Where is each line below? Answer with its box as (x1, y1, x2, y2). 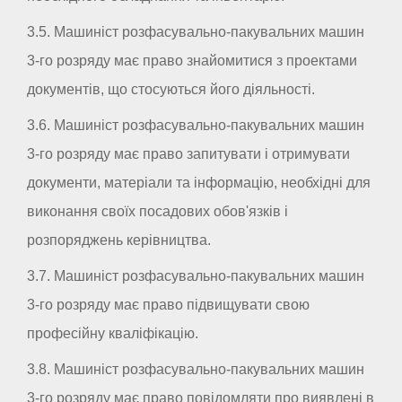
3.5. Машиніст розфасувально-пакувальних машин (27, 24, 364, 40)
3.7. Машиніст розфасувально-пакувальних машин (27, 268, 364, 284)
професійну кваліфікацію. (27, 326, 198, 342)
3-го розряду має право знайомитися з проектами (27, 53, 357, 69)
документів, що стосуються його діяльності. (27, 82, 315, 98)
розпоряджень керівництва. (27, 232, 211, 249)
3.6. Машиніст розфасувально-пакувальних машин (27, 118, 364, 134)
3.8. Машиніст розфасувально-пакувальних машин (27, 362, 364, 378)
